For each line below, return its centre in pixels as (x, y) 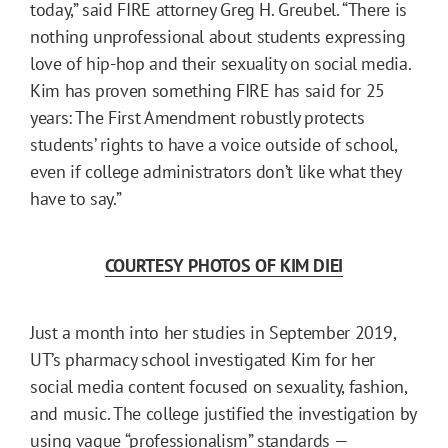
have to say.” (76, 198)
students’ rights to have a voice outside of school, (213, 144)
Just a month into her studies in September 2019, (213, 332)
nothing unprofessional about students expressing (218, 36)
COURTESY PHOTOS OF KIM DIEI (224, 265)
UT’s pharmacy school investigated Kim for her (202, 359)
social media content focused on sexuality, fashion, (218, 386)
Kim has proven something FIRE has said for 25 (207, 90)
